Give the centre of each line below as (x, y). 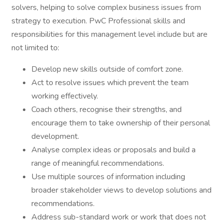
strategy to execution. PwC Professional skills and (98, 21)
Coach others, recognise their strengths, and (107, 110)
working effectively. (65, 96)
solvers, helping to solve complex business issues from (106, 7)
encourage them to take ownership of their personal (121, 123)
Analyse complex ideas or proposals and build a (113, 150)
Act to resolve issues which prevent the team (110, 83)
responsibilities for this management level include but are (110, 34)
